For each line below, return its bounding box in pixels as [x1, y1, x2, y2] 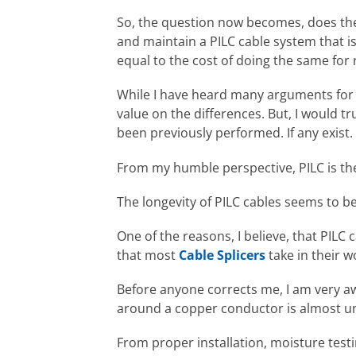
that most [117, 246, 179, 265]
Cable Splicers [179, 246, 265, 265]
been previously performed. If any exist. [117, 124, 353, 142]
